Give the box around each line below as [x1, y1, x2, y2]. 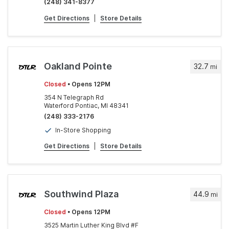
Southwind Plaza [44, 189, 119, 200]
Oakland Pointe [44, 61, 112, 72]
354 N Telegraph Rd [44, 94, 104, 102]
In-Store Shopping [55, 126, 111, 134]
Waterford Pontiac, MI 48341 [44, 102, 129, 110]
